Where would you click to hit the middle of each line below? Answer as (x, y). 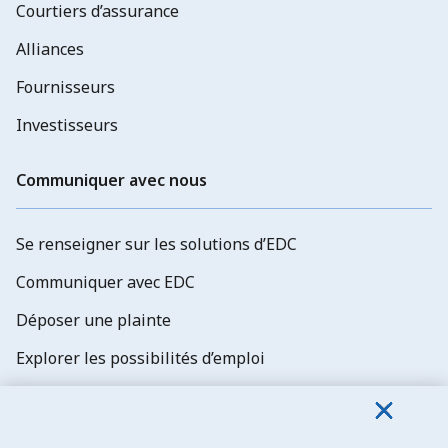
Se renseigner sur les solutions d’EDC (156, 243)
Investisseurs (67, 124)
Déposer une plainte (93, 319)
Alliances (50, 48)
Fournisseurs (65, 86)
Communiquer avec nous (111, 179)
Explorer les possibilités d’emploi (140, 357)
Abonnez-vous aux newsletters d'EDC (156, 395)
